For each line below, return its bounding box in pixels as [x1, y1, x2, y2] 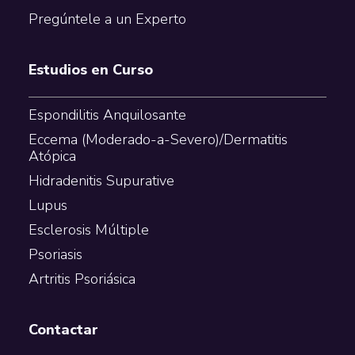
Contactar [28, 320, 98, 340]
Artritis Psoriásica [28, 269, 136, 289]
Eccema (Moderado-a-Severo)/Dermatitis [28, 130, 288, 150]
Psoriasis [28, 245, 82, 265]
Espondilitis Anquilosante [28, 105, 186, 125]
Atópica [28, 147, 76, 166]
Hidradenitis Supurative [28, 171, 174, 191]
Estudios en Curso [28, 60, 153, 80]
